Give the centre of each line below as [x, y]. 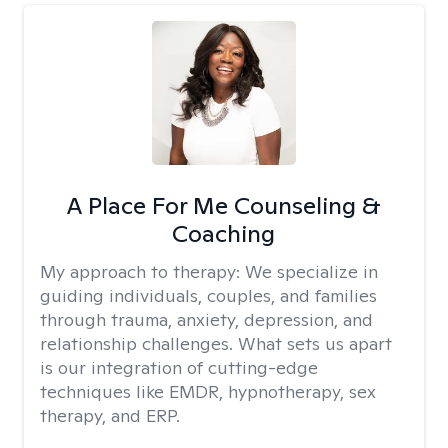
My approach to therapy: [142, 271]
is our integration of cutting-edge [179, 367]
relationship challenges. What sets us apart [216, 343]
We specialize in [311, 271]
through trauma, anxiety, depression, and [206, 319]
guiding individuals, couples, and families [208, 295]
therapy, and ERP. [110, 415]
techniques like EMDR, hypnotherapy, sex [208, 391]
